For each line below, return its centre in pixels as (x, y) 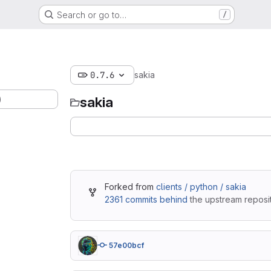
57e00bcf (126, 245)
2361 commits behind (146, 199)
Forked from (130, 187)
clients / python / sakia (201, 187)
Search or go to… (91, 15)
